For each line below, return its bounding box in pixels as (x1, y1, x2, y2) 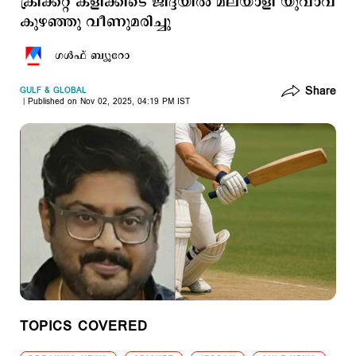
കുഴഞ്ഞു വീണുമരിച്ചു (20, 12, 171, 33)
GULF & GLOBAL (20, 85, 87, 96)
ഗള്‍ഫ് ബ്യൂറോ (55, 48, 130, 63)
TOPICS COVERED (20, 317, 148, 336)
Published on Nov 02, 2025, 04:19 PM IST (28, 96, 190, 107)
